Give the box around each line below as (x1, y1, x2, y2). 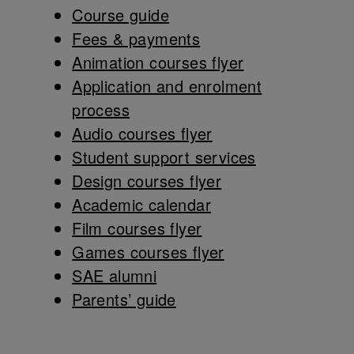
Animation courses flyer (72, 51, 244, 74)
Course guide (72, 3, 170, 27)
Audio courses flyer (72, 122, 213, 145)
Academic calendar (72, 193, 212, 217)
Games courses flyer (72, 240, 224, 264)
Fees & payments (72, 27, 201, 51)
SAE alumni (72, 264, 157, 288)
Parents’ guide (72, 288, 176, 311)
